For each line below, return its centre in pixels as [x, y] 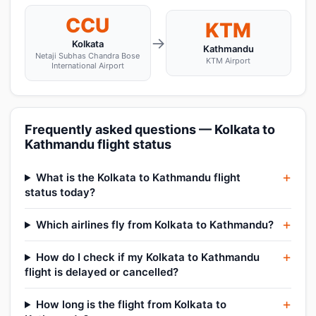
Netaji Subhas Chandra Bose [88, 56]
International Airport [87, 66]
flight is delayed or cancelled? [102, 272]
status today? [60, 192]
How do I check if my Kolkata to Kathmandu [147, 257]
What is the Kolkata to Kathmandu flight [138, 177]
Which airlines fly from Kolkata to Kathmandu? [154, 225]
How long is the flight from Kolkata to [131, 304]
